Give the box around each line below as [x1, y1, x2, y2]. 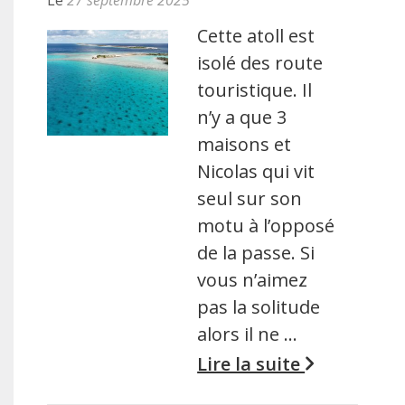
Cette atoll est [197, 23, 316, 48]
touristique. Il [197, 77, 313, 102]
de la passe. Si [197, 240, 316, 265]
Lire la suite [197, 351, 306, 376]
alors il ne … [197, 321, 298, 346]
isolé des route [197, 50, 324, 75]
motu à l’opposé [197, 212, 335, 238]
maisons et [197, 131, 292, 156]
